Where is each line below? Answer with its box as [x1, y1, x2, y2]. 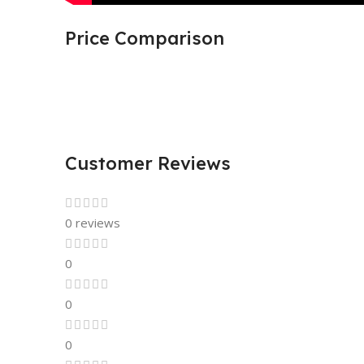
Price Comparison [65, 26, 224, 50]
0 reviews [65, 214, 120, 231]
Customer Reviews [65, 151, 231, 175]
